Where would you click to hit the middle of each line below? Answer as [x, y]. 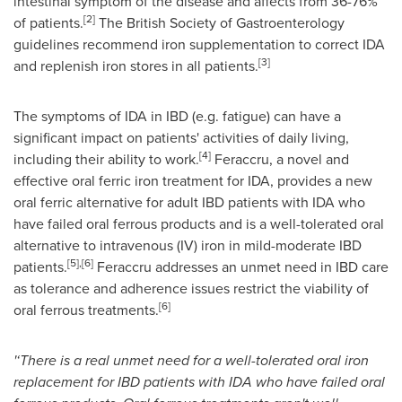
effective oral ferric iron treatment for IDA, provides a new [193, 181]
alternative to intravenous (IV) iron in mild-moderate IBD [188, 245]
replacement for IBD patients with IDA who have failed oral [199, 382]
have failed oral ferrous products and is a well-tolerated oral [199, 224]
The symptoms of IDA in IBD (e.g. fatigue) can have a [177, 116]
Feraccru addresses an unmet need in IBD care [241, 267]
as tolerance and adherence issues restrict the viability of [191, 288]
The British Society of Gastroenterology [220, 23]
